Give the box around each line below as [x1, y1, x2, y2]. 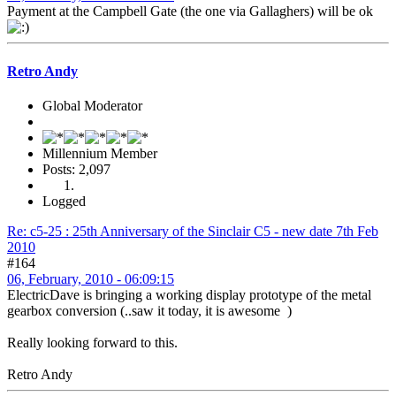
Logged [42, 193, 86, 209]
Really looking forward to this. [7, 334, 178, 350]
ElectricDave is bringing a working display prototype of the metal [7, 286, 371, 302]
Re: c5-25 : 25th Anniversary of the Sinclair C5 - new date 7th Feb [7, 223, 378, 239]
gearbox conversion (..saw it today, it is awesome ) [7, 302, 292, 318]
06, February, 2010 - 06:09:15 [7, 270, 174, 286]
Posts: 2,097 [42, 161, 110, 177]
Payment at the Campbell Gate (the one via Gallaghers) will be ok [7, 4, 377, 19]
